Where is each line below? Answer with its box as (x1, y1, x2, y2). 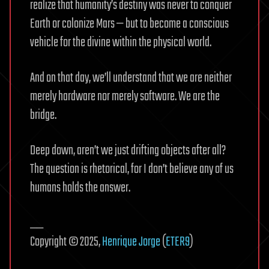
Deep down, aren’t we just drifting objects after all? (30, 140, 226, 161)
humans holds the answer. (30, 177, 130, 198)
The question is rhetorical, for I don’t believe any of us (30, 159, 234, 180)
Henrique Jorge (102, 231, 160, 252)
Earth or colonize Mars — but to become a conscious (30, 13, 229, 34)
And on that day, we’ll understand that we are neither (30, 67, 232, 88)
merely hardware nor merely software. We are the (30, 86, 220, 107)
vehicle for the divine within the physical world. (30, 32, 211, 53)
